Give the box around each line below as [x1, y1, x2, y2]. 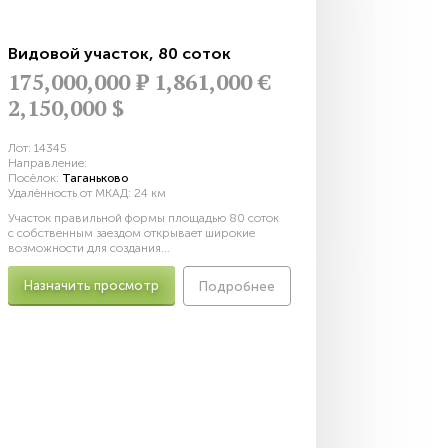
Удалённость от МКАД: [8, 186, 134, 200]
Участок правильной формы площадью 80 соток [8, 211, 279, 225]
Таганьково [62, 171, 128, 185]
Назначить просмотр [24, 278, 159, 294]
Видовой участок [8, 44, 149, 63]
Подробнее [199, 279, 275, 295]
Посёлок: [8, 171, 62, 185]
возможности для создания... [8, 241, 170, 255]
